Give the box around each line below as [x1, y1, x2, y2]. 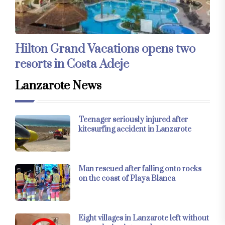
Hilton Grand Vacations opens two [15, 41, 195, 57]
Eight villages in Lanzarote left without [78, 213, 209, 223]
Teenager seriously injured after [78, 115, 188, 125]
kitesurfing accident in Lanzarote [78, 124, 191, 134]
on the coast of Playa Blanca [78, 173, 175, 183]
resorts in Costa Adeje [15, 56, 129, 72]
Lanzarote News [15, 78, 101, 93]
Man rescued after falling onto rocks [78, 164, 201, 174]
